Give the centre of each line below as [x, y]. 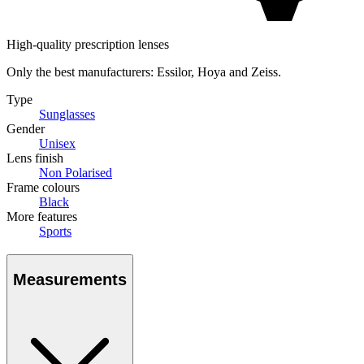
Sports [55, 232]
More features [42, 217]
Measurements [70, 279]
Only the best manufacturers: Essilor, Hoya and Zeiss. [144, 72]
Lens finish [35, 158]
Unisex [57, 144]
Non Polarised [76, 173]
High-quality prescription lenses [88, 45]
